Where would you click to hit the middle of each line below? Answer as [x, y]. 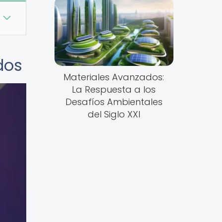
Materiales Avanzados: [114, 77]
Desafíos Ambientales [114, 102]
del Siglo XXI [114, 114]
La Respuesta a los [114, 90]
